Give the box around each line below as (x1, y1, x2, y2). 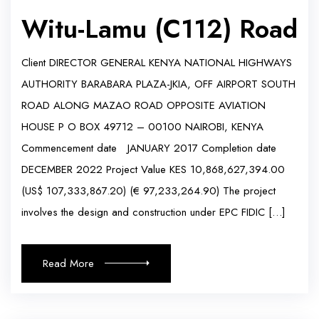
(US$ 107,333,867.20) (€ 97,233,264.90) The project (21, 182, 276, 199)
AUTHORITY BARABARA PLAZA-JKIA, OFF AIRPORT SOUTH (21, 75, 296, 92)
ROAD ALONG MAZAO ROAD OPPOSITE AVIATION (21, 97, 266, 113)
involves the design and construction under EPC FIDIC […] (21, 204, 286, 220)
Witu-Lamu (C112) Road (21, 9, 298, 48)
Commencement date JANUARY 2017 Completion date (21, 140, 276, 156)
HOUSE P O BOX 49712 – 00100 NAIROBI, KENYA (21, 118, 271, 135)
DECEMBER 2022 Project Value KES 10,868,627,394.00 (21, 161, 285, 177)
